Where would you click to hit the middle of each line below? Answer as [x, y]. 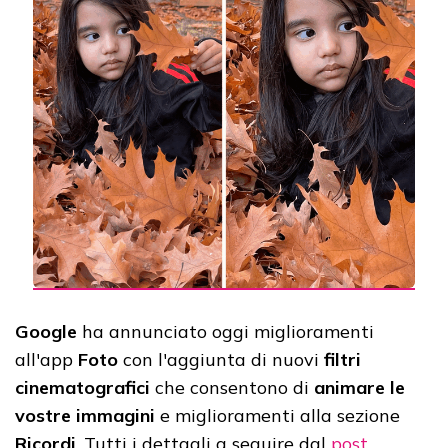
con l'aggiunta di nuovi [221, 359]
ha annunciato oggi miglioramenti [225, 331]
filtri [342, 359]
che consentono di [232, 387]
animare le [359, 387]
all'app [46, 359]
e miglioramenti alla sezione [277, 415]
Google [46, 331]
